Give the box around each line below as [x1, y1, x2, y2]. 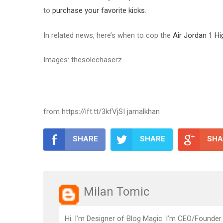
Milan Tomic [84, 184, 149, 199]
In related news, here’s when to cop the [43, 30, 173, 40]
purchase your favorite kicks [52, 6, 145, 15]
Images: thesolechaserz [43, 55, 122, 65]
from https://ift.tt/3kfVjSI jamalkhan [43, 107, 160, 116]
